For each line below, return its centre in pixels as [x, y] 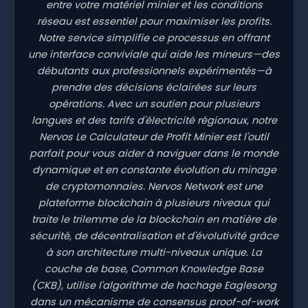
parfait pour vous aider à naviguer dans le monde [154, 153]
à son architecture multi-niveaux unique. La [154, 252]
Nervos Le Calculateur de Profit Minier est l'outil [154, 136]
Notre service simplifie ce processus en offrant [154, 37]
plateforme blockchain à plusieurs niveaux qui [154, 202]
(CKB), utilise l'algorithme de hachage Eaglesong [154, 285]
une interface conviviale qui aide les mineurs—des [154, 54]
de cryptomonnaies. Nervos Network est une [154, 186]
